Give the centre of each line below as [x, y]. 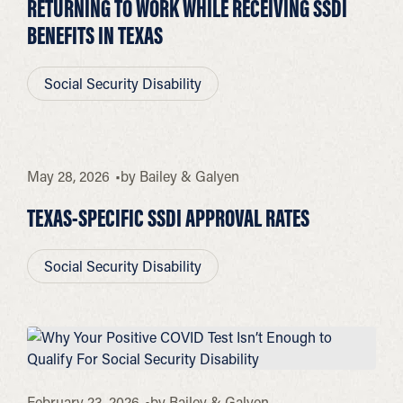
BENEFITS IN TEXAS [95, 35]
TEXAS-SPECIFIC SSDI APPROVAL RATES [168, 217]
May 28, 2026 [68, 175]
